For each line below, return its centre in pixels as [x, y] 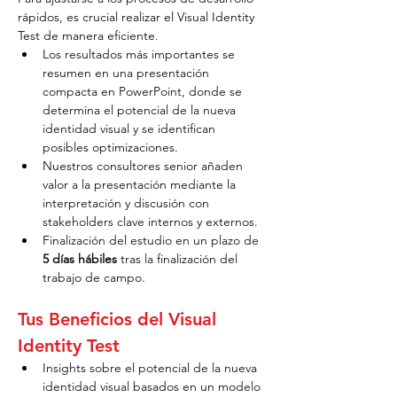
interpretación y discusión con [128, 203]
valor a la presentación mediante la [141, 184]
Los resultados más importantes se [140, 54]
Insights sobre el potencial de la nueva [152, 368]
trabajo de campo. [94, 277]
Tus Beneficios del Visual [120, 319]
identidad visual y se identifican [131, 128]
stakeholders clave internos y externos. [150, 222]
